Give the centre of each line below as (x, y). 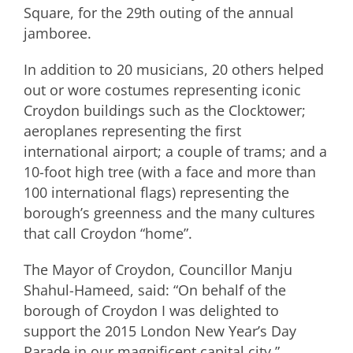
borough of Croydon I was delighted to (151, 310)
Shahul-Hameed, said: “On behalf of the (155, 290)
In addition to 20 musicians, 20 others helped (174, 69)
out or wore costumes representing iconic (162, 90)
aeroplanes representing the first (132, 131)
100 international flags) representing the (156, 192)
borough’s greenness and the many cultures (169, 213)
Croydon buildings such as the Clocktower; (165, 110)
